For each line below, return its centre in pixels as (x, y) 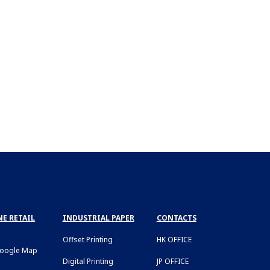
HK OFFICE (174, 239)
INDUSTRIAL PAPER (98, 218)
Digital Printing (88, 261)
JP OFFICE (172, 261)
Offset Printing (87, 239)
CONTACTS (176, 218)
